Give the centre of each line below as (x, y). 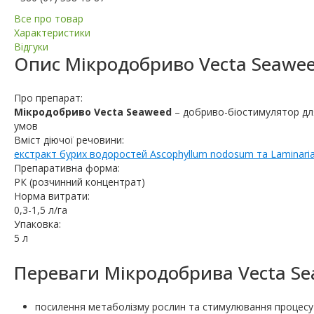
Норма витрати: (52, 196)
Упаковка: (37, 224)
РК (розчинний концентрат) (80, 182)
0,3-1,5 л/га (41, 210)
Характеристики (52, 33)
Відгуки (31, 47)
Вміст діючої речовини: (69, 140)
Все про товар (49, 19)
